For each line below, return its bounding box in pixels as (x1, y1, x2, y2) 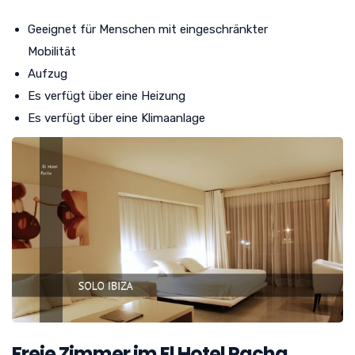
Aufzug (28, 67, 67, 82)
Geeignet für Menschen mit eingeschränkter (28, 22, 268, 37)
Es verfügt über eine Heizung (28, 89, 185, 104)
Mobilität (28, 44, 76, 59)
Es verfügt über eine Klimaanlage (28, 111, 205, 126)
